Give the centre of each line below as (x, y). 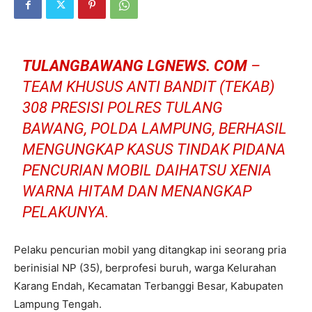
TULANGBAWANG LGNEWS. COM (135, 66)
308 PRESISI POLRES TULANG (123, 108)
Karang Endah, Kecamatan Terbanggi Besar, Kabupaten (149, 286)
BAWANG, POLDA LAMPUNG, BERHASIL (155, 128)
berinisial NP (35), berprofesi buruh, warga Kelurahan (145, 268)
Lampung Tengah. (58, 304)
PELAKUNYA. (66, 212)
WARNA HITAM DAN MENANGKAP (137, 191)
